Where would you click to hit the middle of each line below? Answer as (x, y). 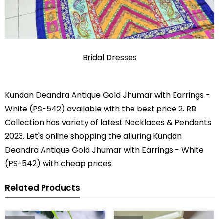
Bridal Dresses (109, 57)
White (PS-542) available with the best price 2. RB (100, 109)
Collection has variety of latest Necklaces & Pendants (108, 122)
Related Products (43, 187)
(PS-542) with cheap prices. (59, 163)
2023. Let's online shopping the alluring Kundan (93, 136)
